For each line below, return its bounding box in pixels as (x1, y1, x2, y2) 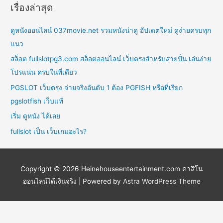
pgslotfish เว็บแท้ (10, 97, 64, 105)
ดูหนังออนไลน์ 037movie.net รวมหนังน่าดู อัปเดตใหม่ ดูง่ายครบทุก (10, 26, 212, 35)
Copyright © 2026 (20, 164, 81, 173)
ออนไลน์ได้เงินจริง (22, 177, 77, 185)
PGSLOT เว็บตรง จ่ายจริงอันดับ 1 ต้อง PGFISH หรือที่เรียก (10, 83, 183, 92)
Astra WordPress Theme (122, 177, 201, 185)
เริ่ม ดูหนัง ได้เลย (10, 112, 61, 120)
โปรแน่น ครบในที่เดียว (10, 68, 78, 77)
